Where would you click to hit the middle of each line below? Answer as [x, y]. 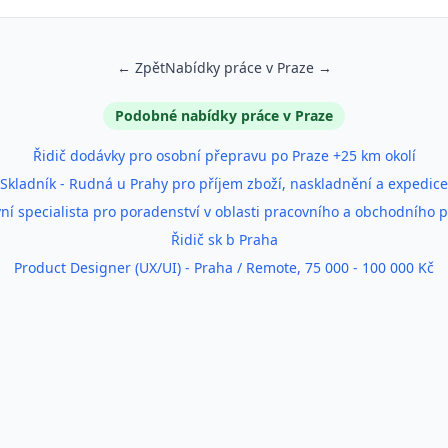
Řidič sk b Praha [224, 239]
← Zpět [140, 67]
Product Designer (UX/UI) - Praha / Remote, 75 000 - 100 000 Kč [224, 267]
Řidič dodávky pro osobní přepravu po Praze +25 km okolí [224, 155]
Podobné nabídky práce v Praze [224, 115]
